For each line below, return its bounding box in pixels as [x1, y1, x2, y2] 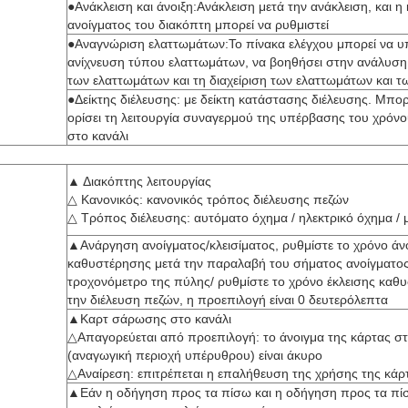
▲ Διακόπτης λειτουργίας [67, 174, 211, 189]
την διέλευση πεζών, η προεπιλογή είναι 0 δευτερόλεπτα [67, 292, 388, 307]
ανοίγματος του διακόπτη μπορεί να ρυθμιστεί [67, 17, 329, 32]
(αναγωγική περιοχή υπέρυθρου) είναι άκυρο [67, 348, 322, 362]
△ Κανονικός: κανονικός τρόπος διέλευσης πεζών [67, 192, 349, 207]
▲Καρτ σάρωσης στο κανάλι [67, 311, 231, 326]
